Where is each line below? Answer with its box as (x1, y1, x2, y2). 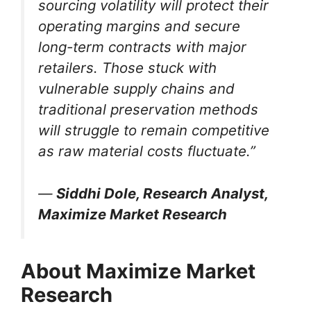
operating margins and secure (38, 17, 240, 35)
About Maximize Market (21, 259, 255, 284)
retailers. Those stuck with (38, 59, 217, 76)
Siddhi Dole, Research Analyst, (56, 184, 268, 202)
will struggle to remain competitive (38, 121, 269, 139)
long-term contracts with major (38, 38, 246, 56)
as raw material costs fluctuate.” (38, 142, 255, 160)
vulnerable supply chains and (38, 80, 235, 97)
